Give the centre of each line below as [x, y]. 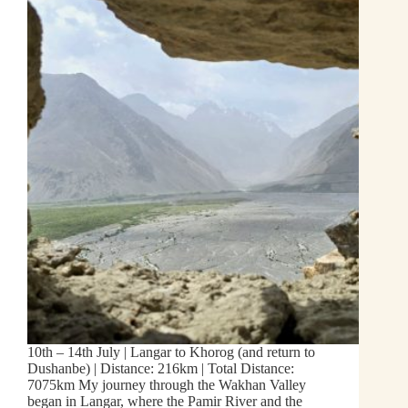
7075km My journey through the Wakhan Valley [167, 385]
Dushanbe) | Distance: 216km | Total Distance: [161, 369]
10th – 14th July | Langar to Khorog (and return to [171, 352]
